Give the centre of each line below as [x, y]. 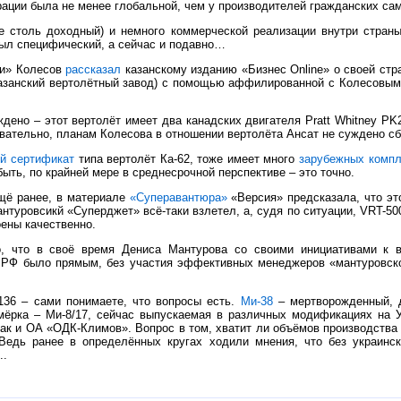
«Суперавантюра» [178, 197]
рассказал [94, 69]
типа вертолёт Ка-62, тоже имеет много [186, 159]
